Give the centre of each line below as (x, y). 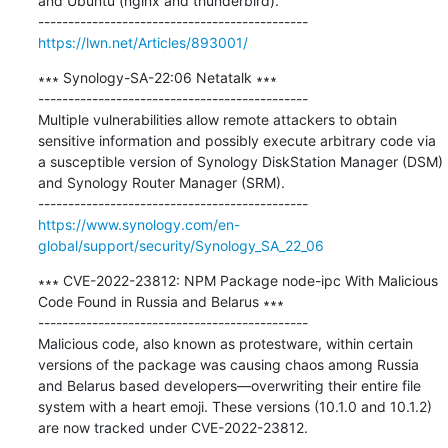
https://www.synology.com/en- (138, 224)
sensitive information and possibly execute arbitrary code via (236, 140)
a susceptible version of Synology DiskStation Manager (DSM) (240, 161)
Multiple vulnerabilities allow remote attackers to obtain (217, 119)
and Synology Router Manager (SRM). (161, 182)
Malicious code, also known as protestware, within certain (225, 343)
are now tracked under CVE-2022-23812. (172, 427)
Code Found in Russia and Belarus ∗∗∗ (160, 301)
